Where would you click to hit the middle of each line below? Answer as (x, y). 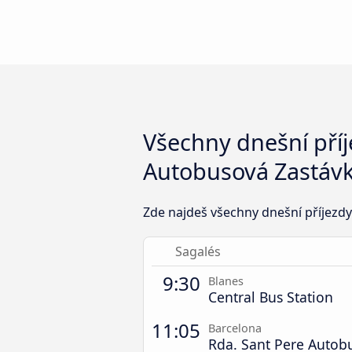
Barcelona (235, 328)
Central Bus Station (271, 297)
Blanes (226, 280)
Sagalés (198, 251)
